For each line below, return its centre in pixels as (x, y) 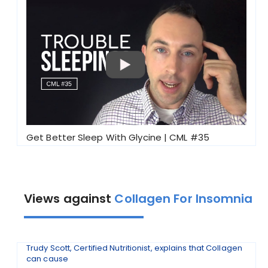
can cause (47, 259)
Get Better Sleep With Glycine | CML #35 (118, 137)
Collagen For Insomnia (184, 199)
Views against (69, 199)
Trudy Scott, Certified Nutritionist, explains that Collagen (134, 248)
